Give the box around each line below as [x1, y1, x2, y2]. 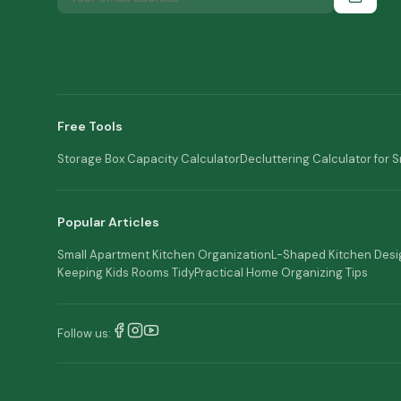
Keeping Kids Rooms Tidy [57, 265, 194, 280]
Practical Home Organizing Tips [194, 265, 368, 280]
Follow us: [57, 325, 111, 341]
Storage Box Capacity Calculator [57, 151, 240, 166]
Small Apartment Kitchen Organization [57, 247, 271, 262]
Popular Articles [57, 214, 159, 230]
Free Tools [57, 118, 123, 134]
